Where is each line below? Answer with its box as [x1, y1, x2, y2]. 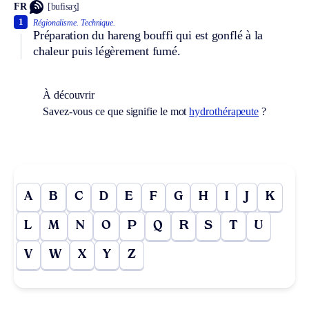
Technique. [80, 17, 116, 28]
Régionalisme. [33, 17, 79, 28]
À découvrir [43, 88, 95, 101]
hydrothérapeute [189, 105, 259, 117]
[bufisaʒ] [48, 1, 79, 12]
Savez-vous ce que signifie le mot [43, 105, 190, 117]
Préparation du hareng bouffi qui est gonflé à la [33, 28, 263, 42]
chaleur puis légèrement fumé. [33, 43, 181, 58]
